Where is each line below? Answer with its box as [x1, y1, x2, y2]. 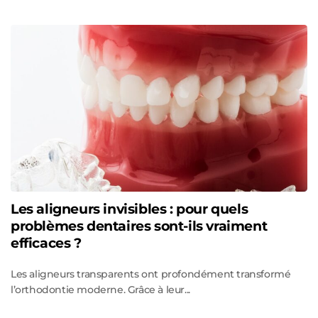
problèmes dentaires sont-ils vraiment [11, 217, 268, 234]
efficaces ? [11, 234, 82, 251]
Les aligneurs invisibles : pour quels [11, 200, 248, 217]
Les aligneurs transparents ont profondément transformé [11, 267, 291, 280]
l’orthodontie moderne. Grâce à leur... [11, 283, 190, 296]
